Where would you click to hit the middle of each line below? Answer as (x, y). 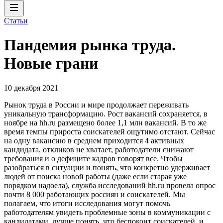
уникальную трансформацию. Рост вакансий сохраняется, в (106, 113)
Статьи (16, 21)
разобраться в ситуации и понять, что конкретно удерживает (107, 167)
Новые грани (51, 63)
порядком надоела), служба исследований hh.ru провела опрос (110, 185)
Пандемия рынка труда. (90, 45)
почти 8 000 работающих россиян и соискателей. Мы (95, 194)
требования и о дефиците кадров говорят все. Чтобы (93, 158)
